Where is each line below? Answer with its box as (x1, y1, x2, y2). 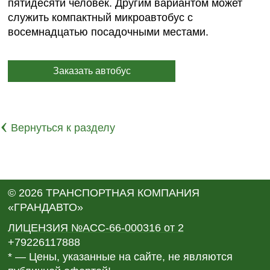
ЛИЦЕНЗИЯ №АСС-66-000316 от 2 (8, 222, 184, 234)
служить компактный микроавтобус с (8, 11, 193, 24)
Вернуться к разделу (11, 122, 115, 134)
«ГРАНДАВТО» (8, 201, 84, 214)
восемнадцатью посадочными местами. (8, 26, 209, 39)
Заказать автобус (52, 66, 131, 77)
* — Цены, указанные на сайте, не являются (8, 251, 233, 263)
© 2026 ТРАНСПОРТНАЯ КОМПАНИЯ (8, 187, 200, 199)
